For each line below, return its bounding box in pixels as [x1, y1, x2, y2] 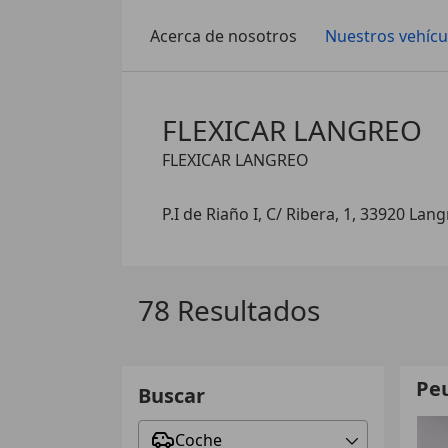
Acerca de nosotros [150, 24, 297, 47]
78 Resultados [138, 291, 321, 329]
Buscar [138, 382, 206, 409]
